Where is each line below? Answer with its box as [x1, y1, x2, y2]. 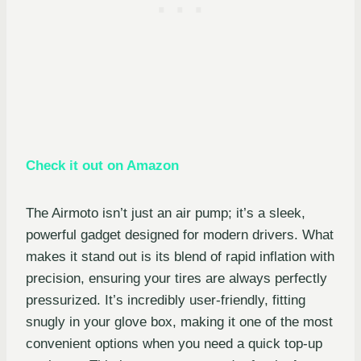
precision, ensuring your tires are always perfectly [26, 271, 327, 287]
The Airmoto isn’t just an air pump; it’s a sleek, [26, 205, 305, 222]
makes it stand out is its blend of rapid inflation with [26, 249, 334, 265]
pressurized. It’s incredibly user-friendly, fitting [26, 293, 305, 309]
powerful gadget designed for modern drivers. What [26, 227, 334, 243]
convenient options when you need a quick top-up [26, 336, 322, 352]
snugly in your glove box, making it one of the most [26, 314, 333, 330]
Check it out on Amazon [26, 158, 179, 174]
